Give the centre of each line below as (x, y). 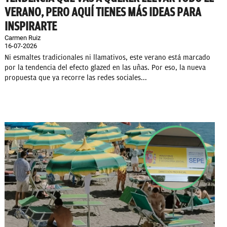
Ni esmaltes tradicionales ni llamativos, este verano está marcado (107, 58)
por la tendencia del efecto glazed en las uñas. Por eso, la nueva (105, 68)
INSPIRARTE (31, 27)
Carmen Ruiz (23, 38)
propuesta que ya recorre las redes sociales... (76, 78)
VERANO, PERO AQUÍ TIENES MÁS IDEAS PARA (103, 12)
